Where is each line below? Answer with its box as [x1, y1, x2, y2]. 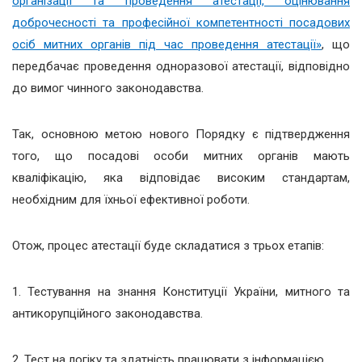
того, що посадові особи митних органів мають [12, 148, 350, 163]
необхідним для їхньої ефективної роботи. [12, 192, 250, 207]
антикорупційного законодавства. [12, 305, 203, 321]
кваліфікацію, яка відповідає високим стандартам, [12, 170, 350, 185]
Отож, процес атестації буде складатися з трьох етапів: [12, 238, 324, 253]
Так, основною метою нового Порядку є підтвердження [12, 126, 350, 141]
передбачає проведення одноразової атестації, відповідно [12, 58, 350, 74]
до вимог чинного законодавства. [12, 80, 204, 95]
